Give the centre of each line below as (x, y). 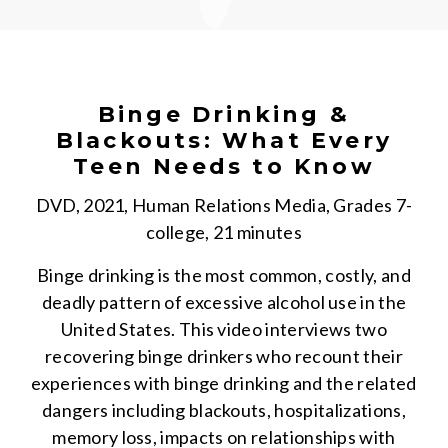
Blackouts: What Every (224, 140)
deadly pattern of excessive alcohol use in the (224, 302)
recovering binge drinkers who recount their (224, 356)
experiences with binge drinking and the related (224, 383)
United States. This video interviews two (224, 329)
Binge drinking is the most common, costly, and (224, 275)
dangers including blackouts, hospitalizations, (224, 410)
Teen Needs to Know (224, 166)
